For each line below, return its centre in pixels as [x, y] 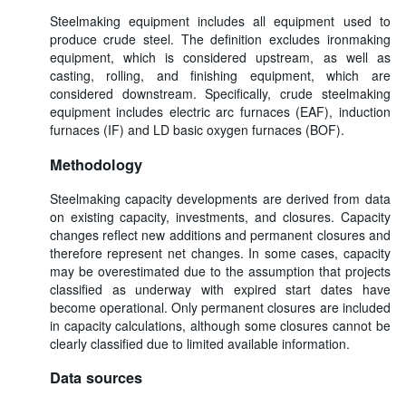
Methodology [96, 164]
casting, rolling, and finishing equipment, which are [220, 76]
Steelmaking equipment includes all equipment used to [220, 21]
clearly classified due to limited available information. [199, 344]
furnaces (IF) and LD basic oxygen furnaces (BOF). [197, 130]
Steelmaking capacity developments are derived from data [220, 199]
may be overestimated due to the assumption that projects [220, 271]
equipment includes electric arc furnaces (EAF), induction [220, 112]
